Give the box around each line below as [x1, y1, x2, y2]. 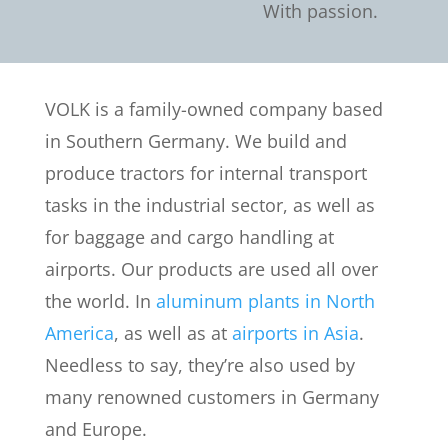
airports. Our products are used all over [44, 257, 378, 281]
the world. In [44, 289, 156, 313]
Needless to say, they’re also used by [44, 353, 355, 377]
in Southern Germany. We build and [44, 129, 347, 153]
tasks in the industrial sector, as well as [44, 193, 375, 217]
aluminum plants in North [155, 289, 375, 313]
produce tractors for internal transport [44, 161, 367, 185]
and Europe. [44, 417, 147, 441]
